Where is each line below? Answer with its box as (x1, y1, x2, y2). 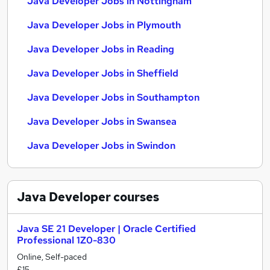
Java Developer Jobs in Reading (27, 43, 174, 55)
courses (111, 189, 159, 205)
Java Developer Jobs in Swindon (27, 139, 175, 152)
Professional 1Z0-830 (17, 234, 116, 246)
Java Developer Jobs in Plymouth (27, 19, 181, 31)
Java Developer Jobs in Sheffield (27, 67, 178, 80)
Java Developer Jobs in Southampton (27, 91, 199, 104)
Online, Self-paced (17, 251, 87, 262)
